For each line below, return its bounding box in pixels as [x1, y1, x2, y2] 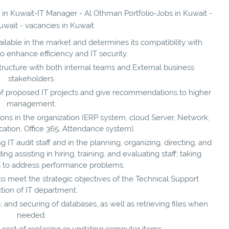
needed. [17, 210, 46, 220]
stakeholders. [8, 74, 55, 83]
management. [7, 99, 56, 108]
